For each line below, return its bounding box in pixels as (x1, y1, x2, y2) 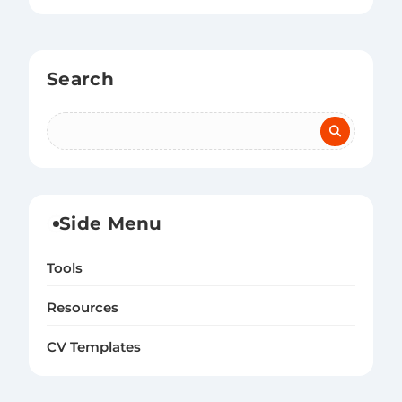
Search (47, 68, 114, 91)
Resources (47, 300, 118, 317)
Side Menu (59, 213, 162, 235)
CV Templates (47, 339, 141, 356)
